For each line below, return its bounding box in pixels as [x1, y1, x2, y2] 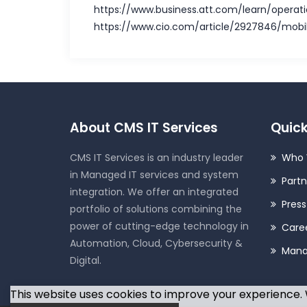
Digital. [70, 254, 101, 267]
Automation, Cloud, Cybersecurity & [70, 236, 243, 250]
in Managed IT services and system [70, 168, 238, 182]
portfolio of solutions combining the [70, 202, 242, 216]
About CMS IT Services [70, 119, 218, 137]
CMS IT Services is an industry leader [70, 151, 243, 164]
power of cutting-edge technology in [70, 219, 249, 233]
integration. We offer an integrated [70, 185, 238, 199]
